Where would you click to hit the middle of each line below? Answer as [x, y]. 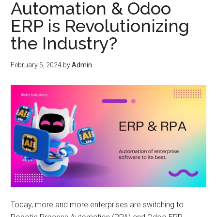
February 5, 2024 [36, 65]
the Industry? [64, 43]
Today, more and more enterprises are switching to [97, 205]
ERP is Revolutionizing [100, 26]
